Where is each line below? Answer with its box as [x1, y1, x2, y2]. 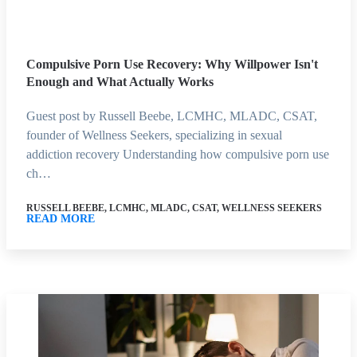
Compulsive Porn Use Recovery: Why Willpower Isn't [26, 57, 318, 71]
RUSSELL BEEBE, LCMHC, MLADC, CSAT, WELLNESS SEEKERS [26, 202, 322, 214]
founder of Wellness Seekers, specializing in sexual [26, 127, 282, 142]
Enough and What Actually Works [26, 74, 214, 88]
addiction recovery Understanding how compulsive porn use [26, 147, 329, 161]
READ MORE [26, 212, 95, 225]
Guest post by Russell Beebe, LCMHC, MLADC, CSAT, [26, 108, 317, 123]
